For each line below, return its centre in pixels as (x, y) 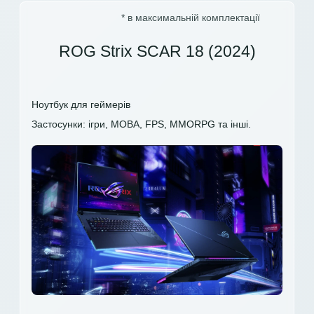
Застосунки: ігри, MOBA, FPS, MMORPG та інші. (141, 124)
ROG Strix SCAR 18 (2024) (157, 51)
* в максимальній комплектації (191, 17)
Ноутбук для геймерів (81, 104)
